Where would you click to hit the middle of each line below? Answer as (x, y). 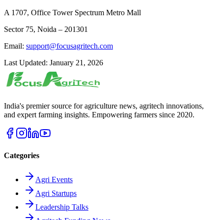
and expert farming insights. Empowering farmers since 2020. (99, 114)
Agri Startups (56, 193)
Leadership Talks (62, 207)
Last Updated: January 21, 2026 (54, 62)
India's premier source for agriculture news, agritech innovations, (104, 106)
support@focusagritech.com (69, 46)
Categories (22, 156)
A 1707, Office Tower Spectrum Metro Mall (72, 12)
